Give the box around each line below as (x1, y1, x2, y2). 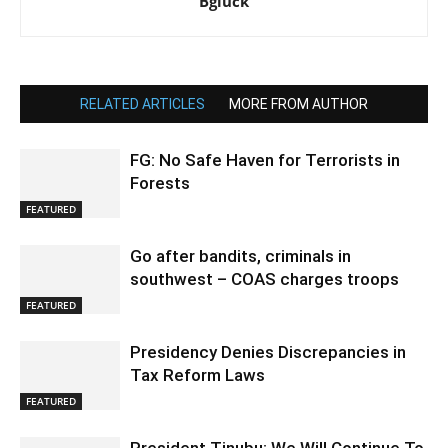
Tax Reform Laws (130, 365, 265, 386)
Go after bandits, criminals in (130, 246, 351, 267)
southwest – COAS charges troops (130, 269, 399, 290)
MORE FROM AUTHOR (229, 96, 368, 113)
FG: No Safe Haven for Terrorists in (130, 150, 400, 171)
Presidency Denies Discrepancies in (130, 342, 406, 363)
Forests (130, 173, 190, 194)
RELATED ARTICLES (80, 96, 205, 113)
